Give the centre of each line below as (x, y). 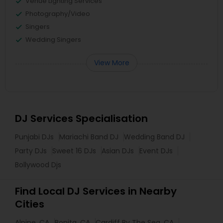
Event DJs (156, 151)
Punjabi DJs (34, 137)
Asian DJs (118, 151)
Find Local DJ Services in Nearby (96, 191)
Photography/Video (58, 13)
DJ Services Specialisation (81, 118)
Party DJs (31, 151)
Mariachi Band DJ (89, 137)
